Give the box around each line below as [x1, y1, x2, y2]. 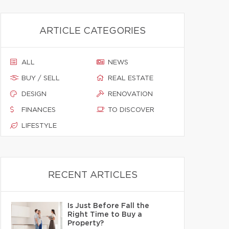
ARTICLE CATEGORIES [39, 27, 146, 36]
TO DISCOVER [108, 107, 154, 113]
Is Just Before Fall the [67, 202, 149, 210]
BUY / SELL [21, 75, 60, 82]
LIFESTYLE [21, 123, 57, 129]
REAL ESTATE [108, 75, 153, 82]
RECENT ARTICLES [48, 171, 138, 180]
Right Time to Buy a [67, 211, 142, 218]
